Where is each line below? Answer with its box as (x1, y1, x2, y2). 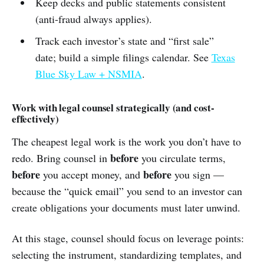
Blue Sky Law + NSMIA (35, 67, 142, 81)
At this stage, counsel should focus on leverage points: (12, 231, 244, 245)
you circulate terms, (138, 151, 226, 165)
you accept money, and (40, 167, 143, 181)
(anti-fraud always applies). (35, 12, 152, 26)
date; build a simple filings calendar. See (35, 50, 212, 64)
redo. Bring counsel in (12, 151, 110, 165)
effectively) (12, 111, 59, 126)
